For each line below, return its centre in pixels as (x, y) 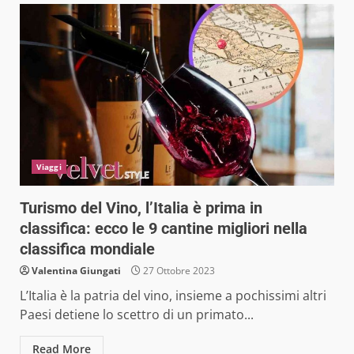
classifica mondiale (87, 249)
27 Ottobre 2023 (178, 270)
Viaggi (49, 166)
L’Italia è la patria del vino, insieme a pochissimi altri (173, 295)
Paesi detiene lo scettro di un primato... (137, 314)
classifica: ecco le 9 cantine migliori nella (164, 228)
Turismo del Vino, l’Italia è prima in (141, 207)
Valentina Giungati (76, 270)
